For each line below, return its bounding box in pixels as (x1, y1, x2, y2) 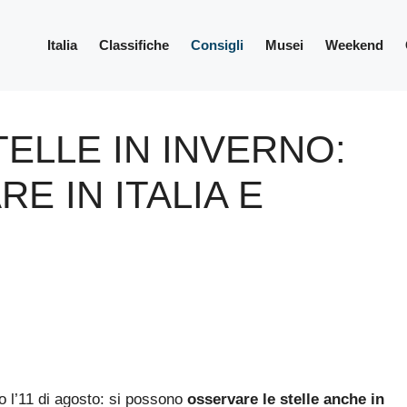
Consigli (191, 37, 243, 53)
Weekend (325, 37, 383, 53)
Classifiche (99, 37, 169, 53)
